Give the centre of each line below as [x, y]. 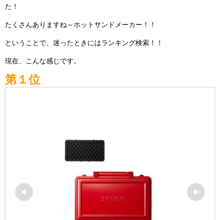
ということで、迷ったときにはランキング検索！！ [84, 43]
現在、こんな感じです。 [43, 61]
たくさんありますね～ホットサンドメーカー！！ [81, 25]
